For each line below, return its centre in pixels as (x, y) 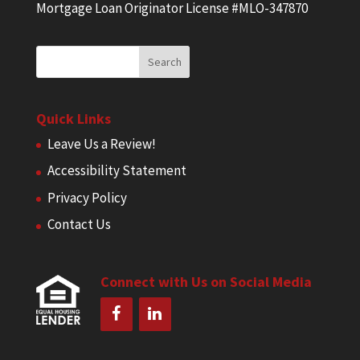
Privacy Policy (87, 197)
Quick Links (73, 118)
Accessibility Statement (117, 171)
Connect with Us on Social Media (206, 281)
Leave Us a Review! (101, 143)
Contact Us (79, 225)
